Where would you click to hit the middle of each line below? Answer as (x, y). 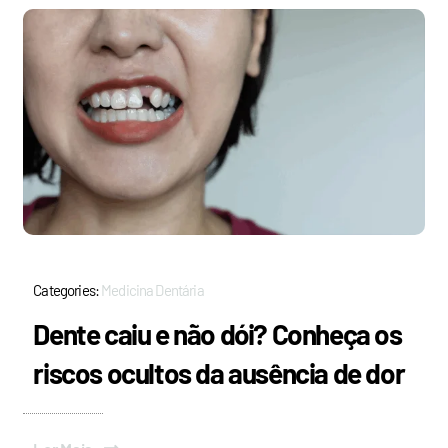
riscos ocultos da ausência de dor (219, 372)
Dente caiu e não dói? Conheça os (217, 333)
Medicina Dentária (152, 289)
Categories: (67, 289)
